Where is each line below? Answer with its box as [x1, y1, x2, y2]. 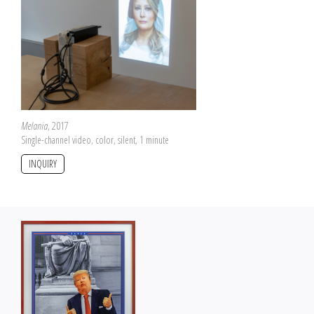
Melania [21, 118, 48, 132]
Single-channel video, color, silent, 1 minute [21, 133, 169, 146]
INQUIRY [29, 157, 57, 170]
